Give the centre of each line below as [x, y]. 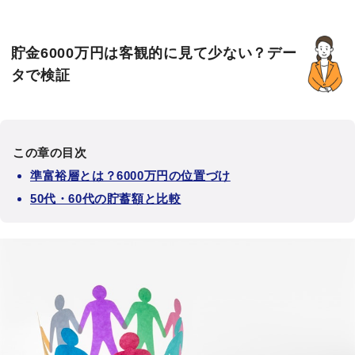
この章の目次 [50, 153]
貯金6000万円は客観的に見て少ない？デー [154, 53]
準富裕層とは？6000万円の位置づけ [130, 176]
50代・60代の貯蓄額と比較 [106, 199]
